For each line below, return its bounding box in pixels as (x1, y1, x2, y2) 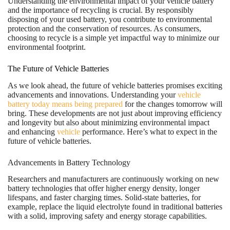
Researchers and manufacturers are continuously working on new (8, 175, 219, 184)
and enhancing (8, 127, 57, 136)
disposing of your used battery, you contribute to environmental (8, 14, 212, 24)
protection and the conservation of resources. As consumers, (8, 24, 201, 33)
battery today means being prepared (8, 99, 123, 108)
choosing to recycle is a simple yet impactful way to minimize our (8, 33, 219, 42)
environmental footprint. (8, 42, 86, 51)
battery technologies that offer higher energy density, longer (8, 184, 200, 193)
